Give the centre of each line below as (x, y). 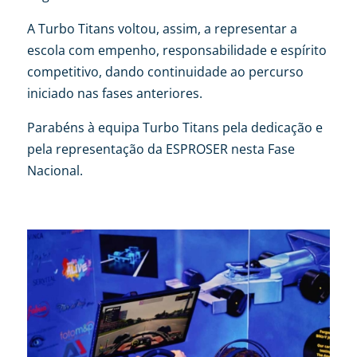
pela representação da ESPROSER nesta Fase (161, 149)
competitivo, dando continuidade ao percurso (165, 71)
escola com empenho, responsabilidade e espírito (177, 50)
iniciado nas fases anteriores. (114, 93)
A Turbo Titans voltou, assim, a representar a (162, 28)
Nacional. (55, 170)
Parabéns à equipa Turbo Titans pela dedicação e (175, 127)
